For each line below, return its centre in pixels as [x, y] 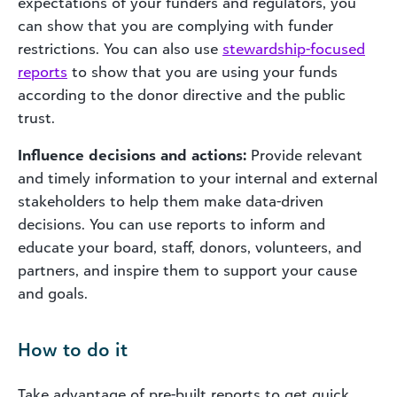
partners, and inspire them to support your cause [187, 270]
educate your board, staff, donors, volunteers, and [190, 247]
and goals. [53, 293]
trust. [36, 117]
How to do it [73, 349]
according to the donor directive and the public [182, 94]
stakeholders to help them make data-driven [171, 201]
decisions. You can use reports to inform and [171, 224]
